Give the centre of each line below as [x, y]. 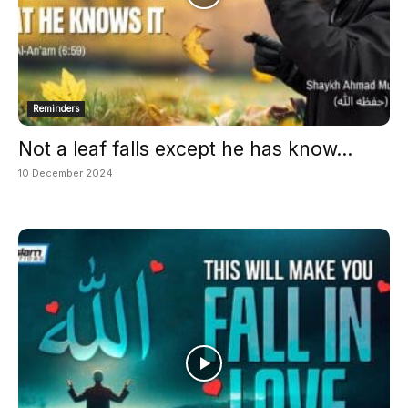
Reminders [56, 109]
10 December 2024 [66, 173]
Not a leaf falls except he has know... [185, 149]
